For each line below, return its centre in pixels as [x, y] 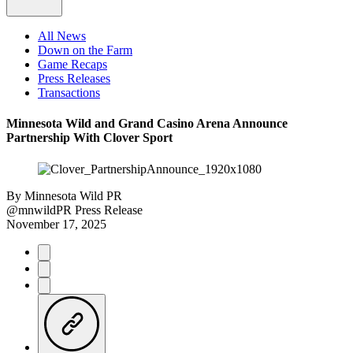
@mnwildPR [39, 210]
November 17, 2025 [56, 224]
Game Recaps [72, 64]
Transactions [69, 93]
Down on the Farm [85, 50]
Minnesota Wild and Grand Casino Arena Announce [147, 124]
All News [62, 36]
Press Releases [74, 78]
